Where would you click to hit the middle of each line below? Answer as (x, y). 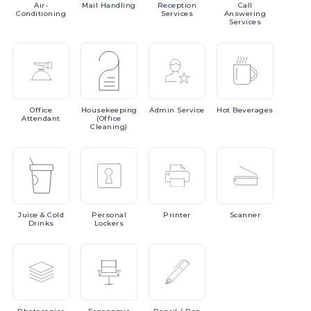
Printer (177, 215)
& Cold (52, 215)
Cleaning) (109, 127)
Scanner (245, 215)
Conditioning (41, 14)
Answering (245, 14)
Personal (109, 215)
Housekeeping (109, 110)
